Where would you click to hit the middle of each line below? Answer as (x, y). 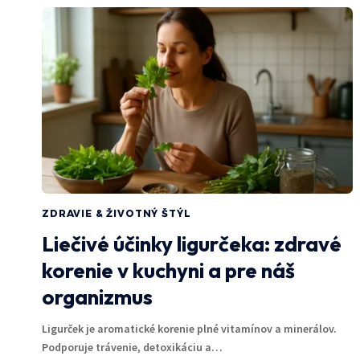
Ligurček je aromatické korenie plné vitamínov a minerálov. (189, 328)
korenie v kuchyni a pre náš (168, 270)
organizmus (97, 297)
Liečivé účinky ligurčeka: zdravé (192, 243)
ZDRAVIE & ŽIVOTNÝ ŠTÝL (117, 213)
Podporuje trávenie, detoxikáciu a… (132, 347)
